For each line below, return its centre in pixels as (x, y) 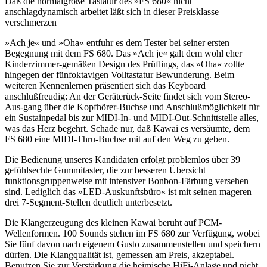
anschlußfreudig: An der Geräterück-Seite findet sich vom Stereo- (128, 96)
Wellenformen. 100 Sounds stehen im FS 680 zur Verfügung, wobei (132, 233)
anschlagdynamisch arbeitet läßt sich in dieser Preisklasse (112, 11)
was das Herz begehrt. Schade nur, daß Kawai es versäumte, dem (127, 128)
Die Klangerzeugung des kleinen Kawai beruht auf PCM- (113, 222)
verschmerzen (31, 22)
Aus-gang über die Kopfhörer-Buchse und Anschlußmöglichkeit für (132, 107)
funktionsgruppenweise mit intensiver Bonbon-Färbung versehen (127, 181)
